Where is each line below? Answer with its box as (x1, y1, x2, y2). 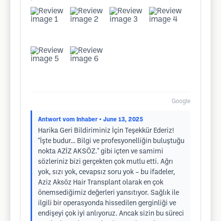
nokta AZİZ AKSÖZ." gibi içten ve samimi (38, 148, 163, 155)
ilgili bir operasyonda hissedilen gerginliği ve (38, 200, 176, 207)
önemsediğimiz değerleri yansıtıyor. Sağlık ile (38, 190, 179, 196)
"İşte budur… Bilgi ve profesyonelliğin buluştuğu (38, 138, 184, 145)
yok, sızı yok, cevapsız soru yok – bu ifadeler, (38, 169, 175, 176)
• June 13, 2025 (99, 117, 143, 122)
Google (172, 99, 190, 104)
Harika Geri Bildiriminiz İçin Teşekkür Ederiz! (38, 128, 174, 134)
